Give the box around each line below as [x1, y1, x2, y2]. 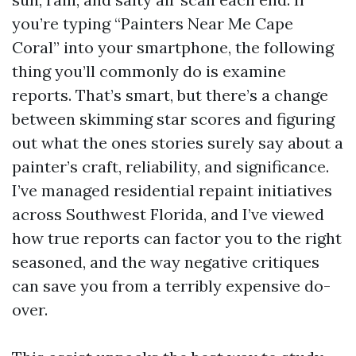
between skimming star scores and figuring [12, 109, 335, 129]
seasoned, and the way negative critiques [12, 252, 319, 272]
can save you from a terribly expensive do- [12, 276, 331, 296]
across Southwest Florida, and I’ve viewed [12, 204, 324, 224]
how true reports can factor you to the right [12, 228, 342, 248]
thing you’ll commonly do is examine [12, 61, 286, 81]
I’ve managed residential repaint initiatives [12, 180, 332, 200]
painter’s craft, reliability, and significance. [12, 157, 329, 176]
